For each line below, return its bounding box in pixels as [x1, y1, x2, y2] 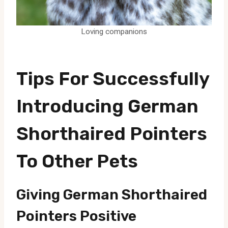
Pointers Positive [16, 207, 136, 224]
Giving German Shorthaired [16, 186, 207, 203]
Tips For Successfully [16, 67, 209, 90]
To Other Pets [16, 150, 138, 172]
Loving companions [81, 26, 147, 36]
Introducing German [16, 95, 198, 117]
